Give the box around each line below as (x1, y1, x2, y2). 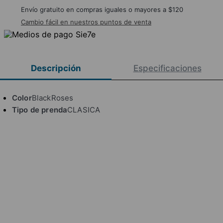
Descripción (30, 63, 81, 74)
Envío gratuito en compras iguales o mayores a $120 (21, 5, 183, 13)
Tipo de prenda (12, 105, 68, 114)
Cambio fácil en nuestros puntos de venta (21, 17, 151, 26)
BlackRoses (31, 93, 74, 103)
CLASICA (67, 105, 101, 114)
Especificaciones (133, 63, 202, 74)
